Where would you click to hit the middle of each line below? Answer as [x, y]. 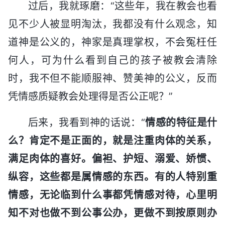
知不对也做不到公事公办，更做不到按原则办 [113, 213]
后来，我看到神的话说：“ [87, 122]
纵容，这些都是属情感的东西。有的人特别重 [113, 177]
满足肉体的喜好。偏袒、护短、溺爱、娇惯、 [113, 158]
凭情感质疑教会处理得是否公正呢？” [90, 96]
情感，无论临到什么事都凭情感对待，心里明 [113, 195]
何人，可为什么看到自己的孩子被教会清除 [113, 60]
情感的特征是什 [181, 122]
